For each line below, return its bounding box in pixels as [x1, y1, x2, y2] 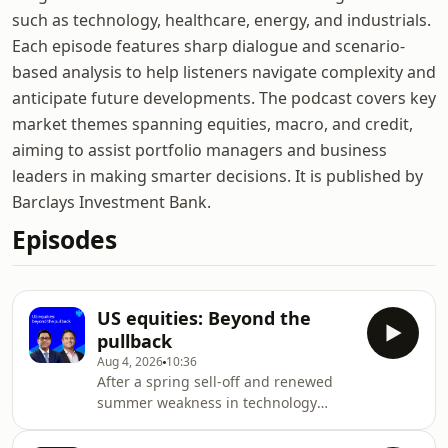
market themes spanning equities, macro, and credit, [12, 113, 413, 135]
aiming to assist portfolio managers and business [12, 139, 387, 161]
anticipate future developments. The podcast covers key [12, 87, 436, 109]
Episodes [12, 223, 117, 256]
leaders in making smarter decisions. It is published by [12, 165, 423, 187]
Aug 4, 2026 [97, 353, 163, 370]
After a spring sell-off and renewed [97, 372, 333, 391]
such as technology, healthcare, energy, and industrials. [12, 9, 431, 31]
